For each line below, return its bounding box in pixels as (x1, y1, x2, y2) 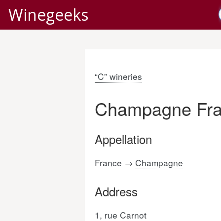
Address (95, 183, 138, 200)
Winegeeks (8, 4, 88, 25)
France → (95, 156, 135, 169)
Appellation (95, 130, 152, 147)
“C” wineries (95, 70, 142, 82)
